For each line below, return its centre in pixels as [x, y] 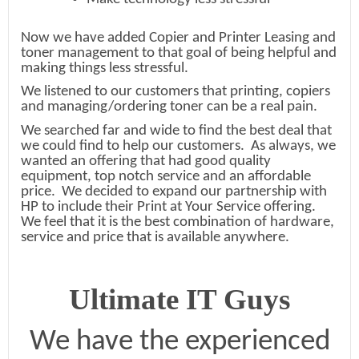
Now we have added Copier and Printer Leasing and [178, 38]
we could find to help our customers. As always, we [178, 147]
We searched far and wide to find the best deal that [176, 131]
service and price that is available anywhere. [155, 238]
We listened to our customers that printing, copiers [175, 92]
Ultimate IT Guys [179, 300]
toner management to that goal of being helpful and [179, 53]
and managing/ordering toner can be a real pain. [171, 107]
